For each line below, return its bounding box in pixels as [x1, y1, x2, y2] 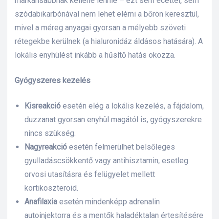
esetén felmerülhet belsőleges [69, 142, 175, 152]
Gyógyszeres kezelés [15, 76, 90, 86]
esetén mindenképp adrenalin [59, 197, 160, 207]
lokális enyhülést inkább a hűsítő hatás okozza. [15, 50, 175, 60]
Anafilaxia [24, 197, 59, 207]
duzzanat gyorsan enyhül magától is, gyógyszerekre [24, 115, 202, 125]
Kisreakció [24, 101, 63, 111]
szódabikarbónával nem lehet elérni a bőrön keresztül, [15, 9, 199, 19]
